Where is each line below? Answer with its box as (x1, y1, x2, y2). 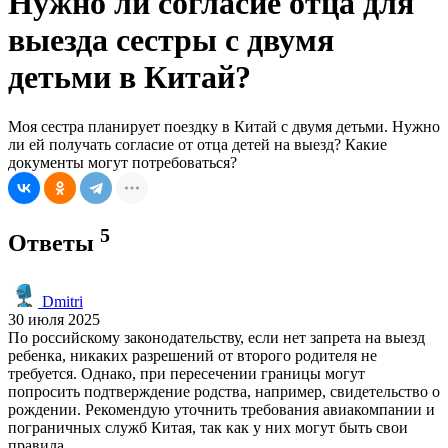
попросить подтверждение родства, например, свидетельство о (8, 382, 440, 400)
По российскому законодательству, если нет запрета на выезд (8, 328, 425, 346)
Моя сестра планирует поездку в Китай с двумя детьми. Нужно (8, 117, 440, 135)
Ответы (8, 229, 100, 256)
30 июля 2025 (8, 310, 100, 328)
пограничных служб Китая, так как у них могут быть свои (8, 418, 408, 436)
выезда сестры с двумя (8, 22, 334, 59)
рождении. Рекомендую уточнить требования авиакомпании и (8, 400, 435, 418)
